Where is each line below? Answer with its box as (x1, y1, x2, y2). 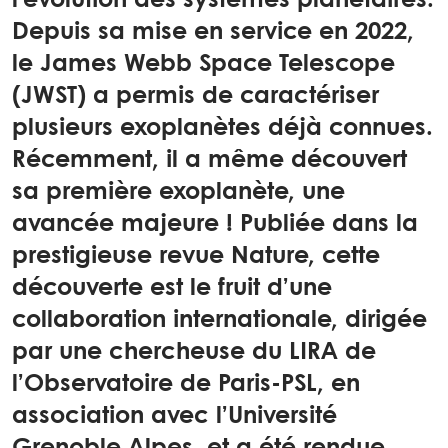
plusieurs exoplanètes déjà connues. (12, 117, 433, 140)
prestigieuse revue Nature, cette (12, 245, 380, 268)
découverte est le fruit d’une (12, 277, 332, 300)
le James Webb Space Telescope (12, 53, 395, 76)
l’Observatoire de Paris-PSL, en (12, 373, 360, 396)
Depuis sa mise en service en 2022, (12, 21, 414, 44)
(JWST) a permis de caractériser (12, 85, 379, 108)
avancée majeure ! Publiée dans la (12, 213, 418, 236)
